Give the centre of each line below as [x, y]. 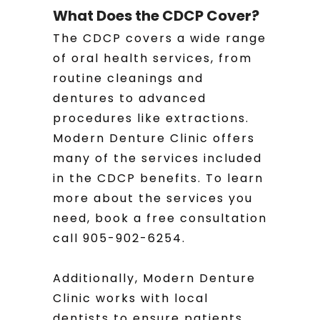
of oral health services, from [152, 58]
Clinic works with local [131, 298]
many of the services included [157, 158]
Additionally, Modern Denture [154, 278]
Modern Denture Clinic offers [154, 138]
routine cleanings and [128, 78]
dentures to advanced [130, 98]
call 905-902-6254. [119, 238]
